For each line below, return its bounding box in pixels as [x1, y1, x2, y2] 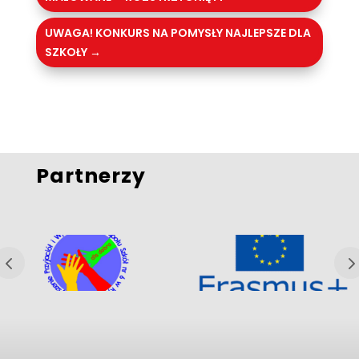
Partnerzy [35, 162, 146, 191]
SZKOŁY [44, 44, 87, 61]
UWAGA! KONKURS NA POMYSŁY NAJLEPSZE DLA [44, 25, 311, 42]
